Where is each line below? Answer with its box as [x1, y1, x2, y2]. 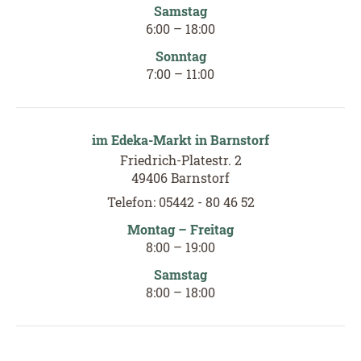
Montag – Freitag [127, 220, 234, 238]
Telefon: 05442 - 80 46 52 [106, 193, 255, 210]
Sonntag [155, 47, 206, 64]
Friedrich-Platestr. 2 [119, 151, 242, 168]
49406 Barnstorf [131, 168, 230, 186]
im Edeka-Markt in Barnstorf [92, 131, 269, 148]
